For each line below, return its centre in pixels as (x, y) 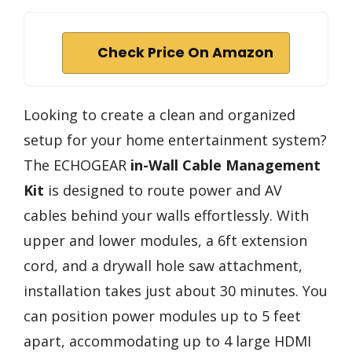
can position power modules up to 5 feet (162, 315)
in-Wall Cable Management (225, 165)
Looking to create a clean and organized (159, 114)
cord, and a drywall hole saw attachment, (163, 265)
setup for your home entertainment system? (175, 139)
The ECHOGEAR (77, 165)
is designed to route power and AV (163, 190)
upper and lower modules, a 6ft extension (165, 240)
